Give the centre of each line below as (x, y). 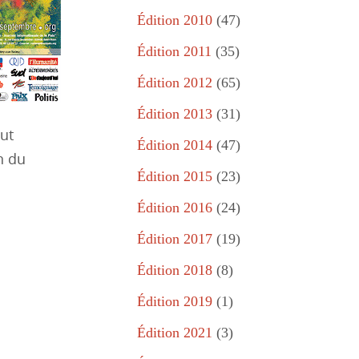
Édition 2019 (175, 301)
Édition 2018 (175, 270)
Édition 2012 (175, 83)
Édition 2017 (175, 239)
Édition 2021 (175, 333)
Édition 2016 (175, 208)
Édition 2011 (174, 51)
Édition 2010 (175, 20)
